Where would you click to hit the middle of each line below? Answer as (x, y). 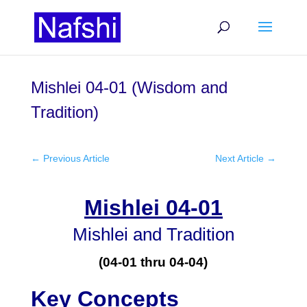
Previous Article (76, 158)
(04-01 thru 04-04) (153, 262)
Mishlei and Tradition (153, 234)
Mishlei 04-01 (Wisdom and (129, 87)
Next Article (240, 158)
